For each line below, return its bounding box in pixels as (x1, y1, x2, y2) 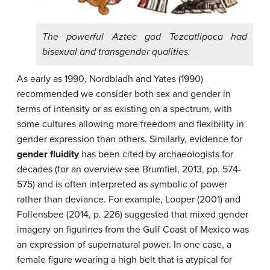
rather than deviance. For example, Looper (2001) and (17, 193, 240, 206)
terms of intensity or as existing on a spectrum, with (17, 103, 232, 116)
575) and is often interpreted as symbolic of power (17, 178, 227, 191)
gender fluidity (17, 148, 79, 161)
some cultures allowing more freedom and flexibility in (17, 118, 244, 131)
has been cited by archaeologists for (79, 148, 233, 161)
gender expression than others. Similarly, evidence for (17, 133, 242, 146)
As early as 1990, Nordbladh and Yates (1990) (17, 73, 203, 86)
